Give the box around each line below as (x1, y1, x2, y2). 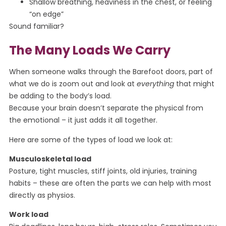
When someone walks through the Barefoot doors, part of (9, 67, 213, 77)
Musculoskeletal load (9, 153, 91, 164)
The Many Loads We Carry (9, 42, 171, 59)
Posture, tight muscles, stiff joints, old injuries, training (9, 165, 197, 176)
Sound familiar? (9, 21, 64, 31)
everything (136, 79, 174, 89)
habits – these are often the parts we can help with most (9, 178, 211, 188)
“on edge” (29, 9, 64, 19)
